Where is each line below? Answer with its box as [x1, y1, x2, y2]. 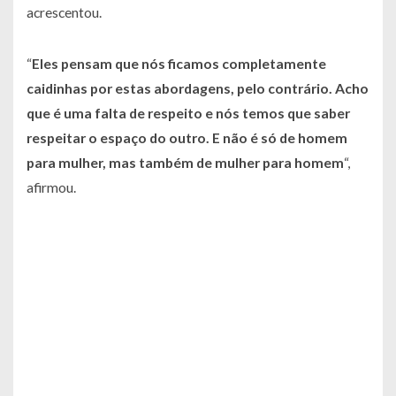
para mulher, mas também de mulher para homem [27, 154, 344, 171]
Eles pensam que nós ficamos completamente [32, 55, 326, 72]
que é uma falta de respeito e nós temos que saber [27, 104, 350, 122]
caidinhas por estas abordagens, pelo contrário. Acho [27, 80, 369, 97]
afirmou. [27, 179, 76, 196]
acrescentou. [27, 4, 102, 21]
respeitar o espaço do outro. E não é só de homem [27, 129, 347, 147]
